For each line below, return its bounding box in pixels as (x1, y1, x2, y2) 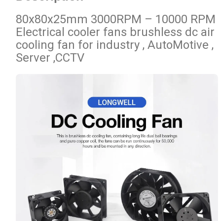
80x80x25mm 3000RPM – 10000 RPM (15, 12, 216, 26)
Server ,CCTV (15, 50, 84, 65)
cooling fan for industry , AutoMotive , (15, 37, 214, 52)
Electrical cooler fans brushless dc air (15, 25, 215, 39)
